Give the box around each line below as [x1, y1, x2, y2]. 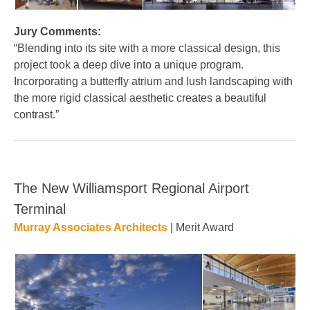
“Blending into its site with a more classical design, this [14, 42, 280, 54]
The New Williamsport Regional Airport [14, 181, 249, 196]
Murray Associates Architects [14, 221, 167, 233]
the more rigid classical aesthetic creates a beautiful [14, 92, 266, 104]
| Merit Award [167, 221, 234, 233]
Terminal [14, 201, 66, 217]
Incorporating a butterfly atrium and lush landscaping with [14, 75, 293, 87]
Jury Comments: [14, 26, 101, 37]
